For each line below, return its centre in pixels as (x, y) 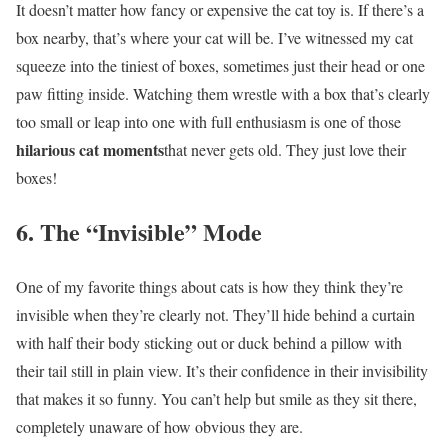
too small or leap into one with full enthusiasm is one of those (208, 121)
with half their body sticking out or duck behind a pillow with (209, 343)
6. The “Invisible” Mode (139, 232)
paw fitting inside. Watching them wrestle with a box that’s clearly (223, 93)
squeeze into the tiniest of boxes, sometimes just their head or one (220, 65)
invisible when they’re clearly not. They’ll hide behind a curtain (215, 315)
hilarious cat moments (90, 149)
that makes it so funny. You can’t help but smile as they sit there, (216, 399)
